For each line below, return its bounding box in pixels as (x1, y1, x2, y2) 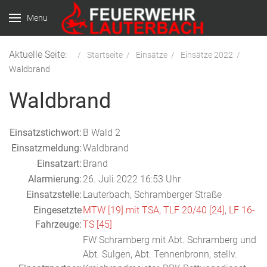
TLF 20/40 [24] (163, 204, 225, 216)
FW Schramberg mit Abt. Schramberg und (83, 234, 256, 246)
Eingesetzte (33, 204, 82, 216)
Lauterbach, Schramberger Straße (83, 189, 222, 200)
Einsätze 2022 (181, 50, 233, 60)
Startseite (87, 50, 123, 60)
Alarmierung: (28, 173, 82, 185)
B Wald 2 (83, 127, 120, 138)
